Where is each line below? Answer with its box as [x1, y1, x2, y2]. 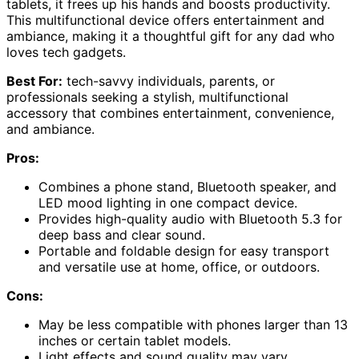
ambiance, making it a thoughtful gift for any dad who [6, 28, 335, 45]
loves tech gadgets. [6, 44, 126, 61]
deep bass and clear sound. [38, 227, 205, 244]
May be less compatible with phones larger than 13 [38, 317, 348, 333]
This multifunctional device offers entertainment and [6, 12, 325, 29]
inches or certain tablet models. [38, 333, 231, 349]
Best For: [6, 73, 63, 90]
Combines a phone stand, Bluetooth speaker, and [38, 179, 337, 196]
